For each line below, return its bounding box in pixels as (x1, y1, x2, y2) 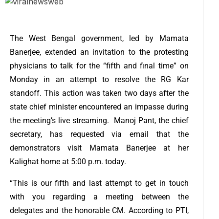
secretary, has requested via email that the (10, 129, 189, 139)
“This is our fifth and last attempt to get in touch (10, 178, 189, 188)
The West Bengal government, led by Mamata (10, 33, 189, 43)
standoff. (10, 88, 44, 98)
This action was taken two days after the (44, 88, 189, 98)
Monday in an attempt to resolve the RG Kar (10, 74, 189, 84)
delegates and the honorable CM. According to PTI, (10, 205, 189, 215)
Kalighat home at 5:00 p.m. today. (10, 156, 132, 166)
